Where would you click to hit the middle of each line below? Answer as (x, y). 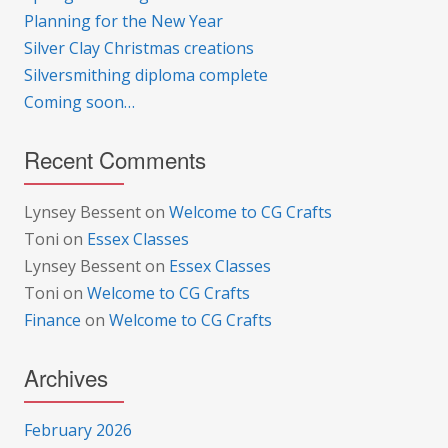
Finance (52, 319)
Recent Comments (115, 158)
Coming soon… (79, 101)
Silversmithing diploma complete (146, 74)
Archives (66, 376)
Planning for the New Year (123, 20)
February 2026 (78, 429)
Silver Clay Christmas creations (139, 47)
